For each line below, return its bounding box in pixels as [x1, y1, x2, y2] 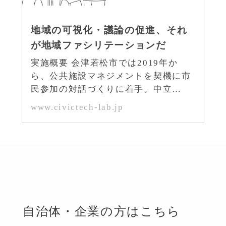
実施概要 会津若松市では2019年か [30, 58, 178, 68]
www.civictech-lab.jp [30, 102, 124, 112]
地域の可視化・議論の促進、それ [30, 25, 188, 36]
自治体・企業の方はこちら [23, 204, 181, 218]
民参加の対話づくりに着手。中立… [30, 84, 182, 94]
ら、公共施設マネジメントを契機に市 [30, 71, 191, 81]
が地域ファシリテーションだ [30, 40, 166, 51]
